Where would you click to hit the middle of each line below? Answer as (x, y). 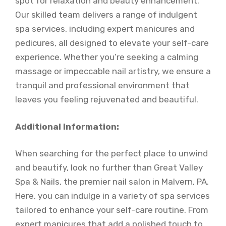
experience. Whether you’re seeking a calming (107, 57)
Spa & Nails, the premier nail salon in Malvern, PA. (112, 182)
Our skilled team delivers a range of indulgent (106, 15)
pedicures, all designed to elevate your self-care (112, 43)
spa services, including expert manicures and (105, 29)
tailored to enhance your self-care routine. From (112, 210)
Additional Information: (67, 126)
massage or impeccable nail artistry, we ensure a (113, 71)
